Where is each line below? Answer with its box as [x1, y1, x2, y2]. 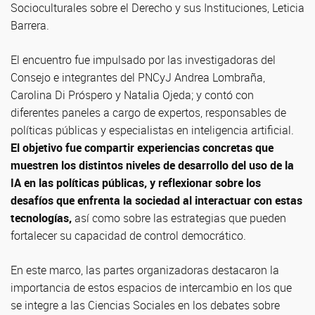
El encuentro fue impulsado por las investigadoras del [11, 52, 276, 67]
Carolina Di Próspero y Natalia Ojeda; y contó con [11, 87, 254, 103]
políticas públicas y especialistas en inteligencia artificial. [11, 122, 294, 138]
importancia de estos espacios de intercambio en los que [11, 280, 292, 295]
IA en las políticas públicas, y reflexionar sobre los [11, 175, 261, 191]
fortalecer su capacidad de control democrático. [11, 228, 246, 243]
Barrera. [11, 18, 49, 33]
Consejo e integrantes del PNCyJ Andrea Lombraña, [11, 70, 265, 85]
